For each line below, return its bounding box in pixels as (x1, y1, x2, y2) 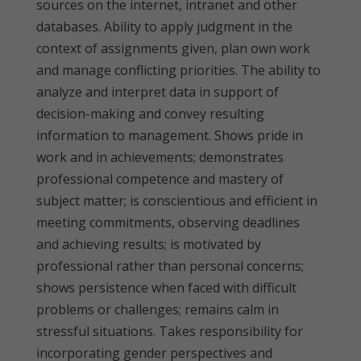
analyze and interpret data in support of (36, 83, 279, 101)
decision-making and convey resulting (36, 105, 264, 122)
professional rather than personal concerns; (36, 257, 304, 275)
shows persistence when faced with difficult (36, 279, 297, 297)
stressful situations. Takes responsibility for (36, 322, 303, 340)
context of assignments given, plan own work (36, 39, 310, 57)
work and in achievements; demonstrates (36, 148, 284, 166)
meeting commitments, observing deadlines (36, 214, 300, 231)
